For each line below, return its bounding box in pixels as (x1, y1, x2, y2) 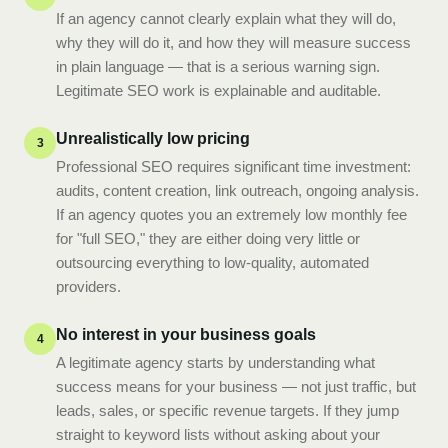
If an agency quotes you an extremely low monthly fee (56, 206, 407, 223)
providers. (56, 278, 121, 295)
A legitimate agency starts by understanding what (56, 354, 375, 371)
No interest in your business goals (56, 326, 316, 343)
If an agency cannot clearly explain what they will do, (56, 10, 396, 27)
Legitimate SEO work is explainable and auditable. (56, 82, 381, 99)
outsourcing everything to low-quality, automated (56, 254, 369, 271)
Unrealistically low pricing (56, 130, 250, 147)
